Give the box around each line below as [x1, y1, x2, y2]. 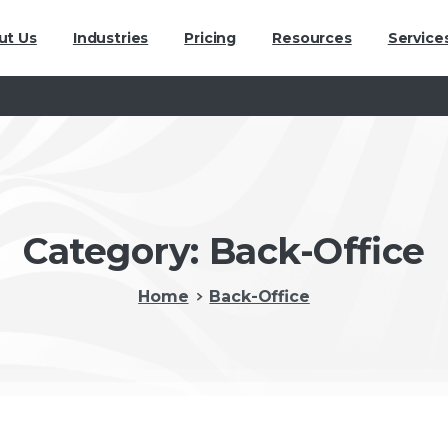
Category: [23, 229, 209, 273]
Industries [72, 29, 149, 47]
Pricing [184, 29, 237, 47]
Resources [272, 29, 352, 47]
